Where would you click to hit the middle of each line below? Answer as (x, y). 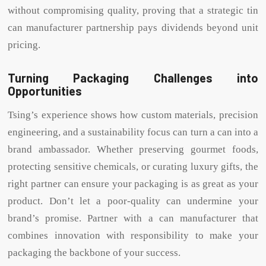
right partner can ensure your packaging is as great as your (133, 183)
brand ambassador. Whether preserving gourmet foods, (133, 149)
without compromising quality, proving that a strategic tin (133, 10)
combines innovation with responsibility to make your (133, 235)
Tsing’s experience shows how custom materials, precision (133, 115)
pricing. (24, 45)
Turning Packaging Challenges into (133, 77)
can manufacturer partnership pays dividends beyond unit (133, 27)
